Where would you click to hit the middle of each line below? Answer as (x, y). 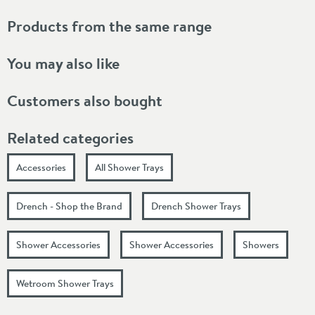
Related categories (70, 137)
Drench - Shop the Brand (69, 206)
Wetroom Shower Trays (65, 283)
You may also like (63, 63)
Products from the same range (109, 26)
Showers (261, 244)
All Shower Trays (129, 167)
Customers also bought (85, 100)
